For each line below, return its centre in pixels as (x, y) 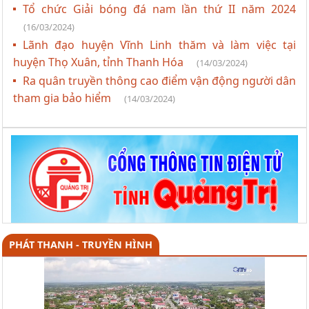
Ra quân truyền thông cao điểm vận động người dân (159, 81)
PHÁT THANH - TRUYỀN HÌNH (81, 244)
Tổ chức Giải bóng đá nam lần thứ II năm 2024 (159, 9)
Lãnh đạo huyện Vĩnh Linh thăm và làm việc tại (159, 45)
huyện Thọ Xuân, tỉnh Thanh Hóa (100, 62)
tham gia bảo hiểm (63, 98)
